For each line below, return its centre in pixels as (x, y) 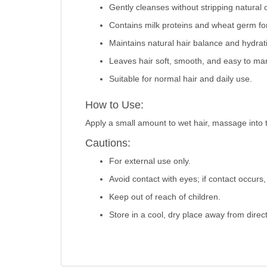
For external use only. (150, 161)
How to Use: (114, 105)
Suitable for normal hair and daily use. (180, 79)
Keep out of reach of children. (164, 197)
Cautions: (108, 143)
